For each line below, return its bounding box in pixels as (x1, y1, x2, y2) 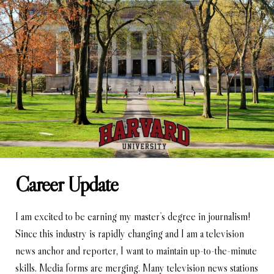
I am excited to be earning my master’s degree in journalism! (15, 210, 250, 223)
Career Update (15, 171, 118, 198)
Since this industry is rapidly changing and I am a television (15, 227, 244, 240)
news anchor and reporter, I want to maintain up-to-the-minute (15, 244, 257, 257)
